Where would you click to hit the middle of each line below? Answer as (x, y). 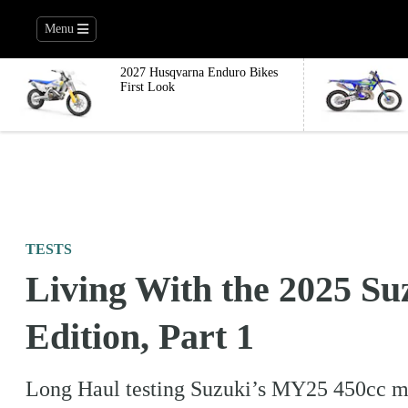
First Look (148, 87)
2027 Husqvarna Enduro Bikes (199, 72)
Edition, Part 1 (140, 337)
